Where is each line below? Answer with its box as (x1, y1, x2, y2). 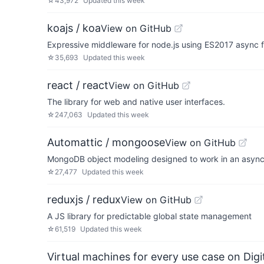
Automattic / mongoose (47, 136, 165, 148)
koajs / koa (47, 22, 101, 34)
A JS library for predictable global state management (47, 211, 252, 221)
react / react (47, 79, 108, 91)
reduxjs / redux (47, 193, 121, 206)
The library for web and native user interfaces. (47, 97, 225, 107)
